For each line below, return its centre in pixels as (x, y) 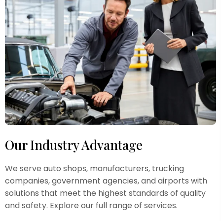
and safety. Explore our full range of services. (91, 206)
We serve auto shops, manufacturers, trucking (94, 169)
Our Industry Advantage (74, 145)
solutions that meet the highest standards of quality (105, 193)
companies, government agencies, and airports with (106, 181)
